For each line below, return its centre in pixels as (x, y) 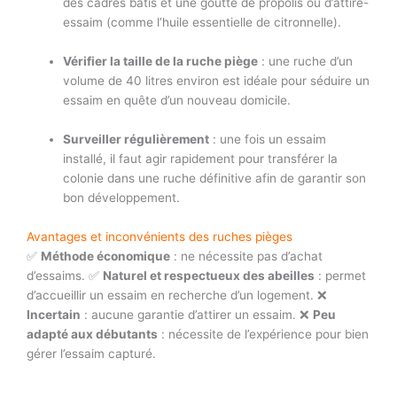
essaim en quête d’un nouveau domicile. (177, 101)
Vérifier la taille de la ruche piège (161, 62)
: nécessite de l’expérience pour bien (263, 334)
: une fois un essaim (268, 139)
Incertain (54, 314)
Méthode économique (105, 256)
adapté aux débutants (92, 334)
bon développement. (122, 197)
